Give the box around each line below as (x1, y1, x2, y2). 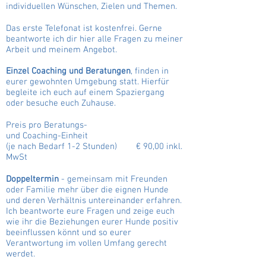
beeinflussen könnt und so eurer (6, 227, 131, 238)
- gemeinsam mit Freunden (61, 174, 167, 185)
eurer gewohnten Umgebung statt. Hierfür (6, 77, 169, 87)
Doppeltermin (6, 174, 61, 185)
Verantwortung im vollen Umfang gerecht (6, 238, 167, 249)
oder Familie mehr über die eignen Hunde (6, 185, 169, 195)
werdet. (6, 249, 35, 259)
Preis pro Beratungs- (6, 120, 87, 131)
